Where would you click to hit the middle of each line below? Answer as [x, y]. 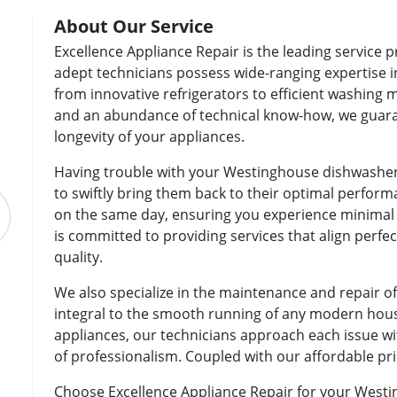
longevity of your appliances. [149, 137]
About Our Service [134, 27]
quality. [78, 257]
